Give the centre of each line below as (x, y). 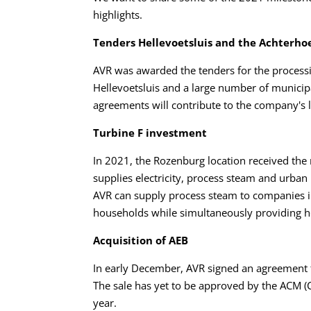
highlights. (118, 15)
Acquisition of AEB (141, 241)
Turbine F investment (150, 133)
